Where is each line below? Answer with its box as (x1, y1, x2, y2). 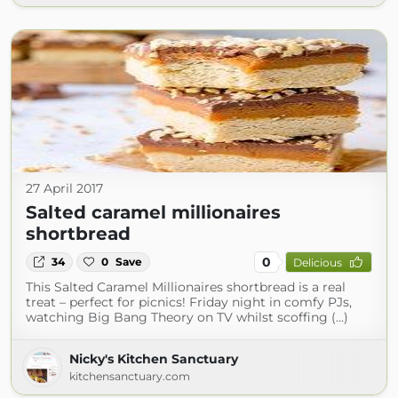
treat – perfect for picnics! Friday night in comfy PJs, (26, 294, 352, 310)
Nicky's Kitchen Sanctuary (69, 351, 238, 367)
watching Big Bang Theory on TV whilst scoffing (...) (26, 309, 348, 325)
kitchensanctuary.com (69, 370, 190, 383)
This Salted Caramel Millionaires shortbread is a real (26, 279, 346, 295)
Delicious (292, 255, 342, 269)
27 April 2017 (26, 180, 103, 196)
